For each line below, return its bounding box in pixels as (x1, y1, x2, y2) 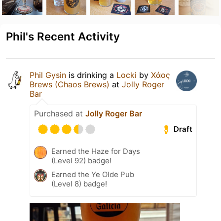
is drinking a (66, 70, 116, 80)
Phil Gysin (30, 70, 66, 80)
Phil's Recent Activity (6, 29, 120, 43)
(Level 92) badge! (51, 155, 111, 165)
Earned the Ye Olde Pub (51, 169, 134, 179)
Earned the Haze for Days (51, 146, 140, 156)
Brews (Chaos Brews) (30, 79, 110, 89)
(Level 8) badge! (51, 179, 107, 188)
